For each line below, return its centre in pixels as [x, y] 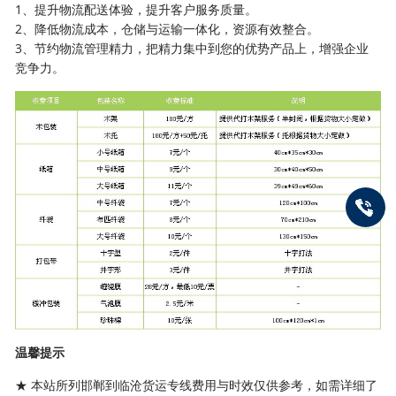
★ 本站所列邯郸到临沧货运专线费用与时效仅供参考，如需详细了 [197, 385]
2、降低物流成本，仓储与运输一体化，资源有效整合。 [168, 28]
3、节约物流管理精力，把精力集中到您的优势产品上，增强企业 [192, 48]
